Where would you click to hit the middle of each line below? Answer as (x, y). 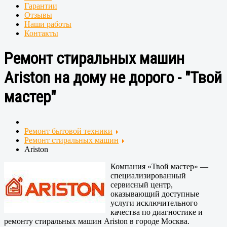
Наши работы (48, 24)
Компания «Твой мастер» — (159, 166)
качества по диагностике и (157, 212)
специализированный (148, 175)
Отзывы (38, 15)
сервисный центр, (142, 184)
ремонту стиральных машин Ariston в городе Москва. (97, 221)
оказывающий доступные (155, 194)
